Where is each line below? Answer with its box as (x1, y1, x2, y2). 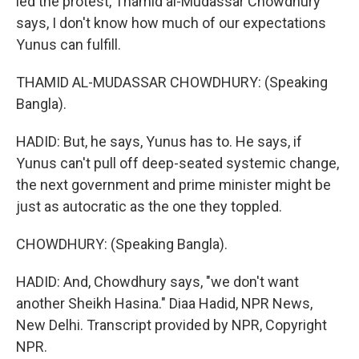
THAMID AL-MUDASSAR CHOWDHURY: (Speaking (16, 74, 328, 91)
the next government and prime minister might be (16, 176, 331, 193)
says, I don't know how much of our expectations (16, 14, 326, 31)
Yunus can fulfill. (16, 36, 121, 53)
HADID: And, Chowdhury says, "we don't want (16, 273, 299, 290)
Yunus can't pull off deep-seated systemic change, (16, 155, 339, 171)
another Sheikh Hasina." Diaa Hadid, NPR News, (16, 295, 313, 312)
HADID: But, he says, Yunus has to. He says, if (16, 133, 302, 150)
